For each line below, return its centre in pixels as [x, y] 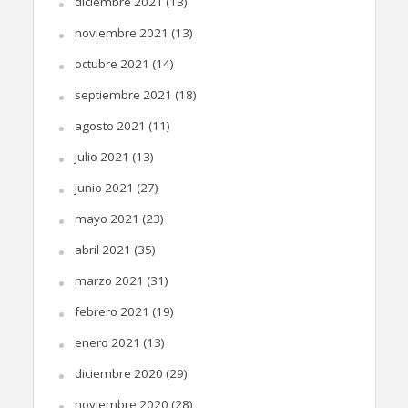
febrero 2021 [112, 312]
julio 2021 [102, 157]
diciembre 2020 [118, 374]
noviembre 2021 [121, 33]
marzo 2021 [109, 281]
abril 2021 [102, 250]
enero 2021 [107, 343]
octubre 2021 [112, 64]
